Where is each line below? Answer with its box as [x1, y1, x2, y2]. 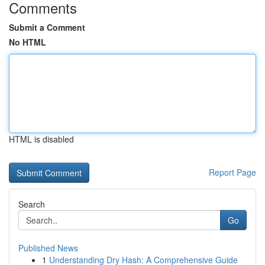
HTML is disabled [9, 133, 74, 145]
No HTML [9, 36, 46, 48]
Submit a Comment [9, 21, 85, 33]
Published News [18, 242, 78, 254]
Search [18, 198, 45, 210]
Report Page [209, 166, 256, 178]
